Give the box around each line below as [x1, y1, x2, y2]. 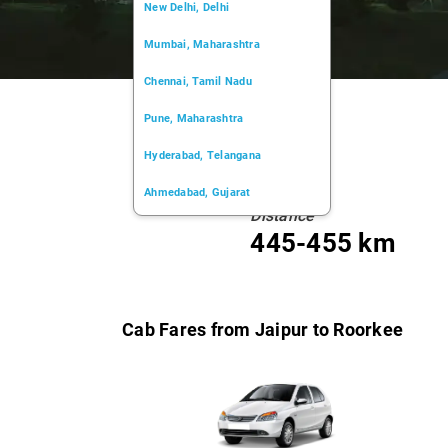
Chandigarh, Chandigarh [144, 260, 268, 273]
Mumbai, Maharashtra [144, 38, 260, 51]
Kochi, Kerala [144, 223, 214, 236]
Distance [250, 206, 315, 225]
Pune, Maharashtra [144, 112, 244, 125]
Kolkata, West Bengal [144, 297, 256, 310]
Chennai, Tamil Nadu [144, 75, 252, 88]
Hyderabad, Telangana [144, 149, 261, 162]
